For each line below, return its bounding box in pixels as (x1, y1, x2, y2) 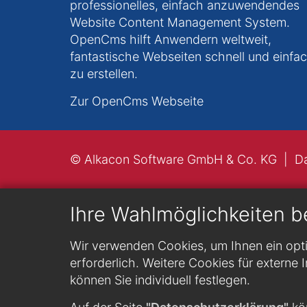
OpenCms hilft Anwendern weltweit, (70, 32, 271, 47)
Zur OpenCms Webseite (70, 93, 204, 108)
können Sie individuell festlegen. (70, 273, 250, 287)
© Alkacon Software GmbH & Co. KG (70, 151, 277, 167)
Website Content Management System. (70, 14, 290, 29)
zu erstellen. (70, 66, 138, 81)
